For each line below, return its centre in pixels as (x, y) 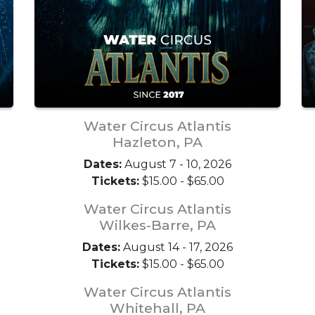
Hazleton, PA (157, 142)
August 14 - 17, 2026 (176, 247)
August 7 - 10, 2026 (176, 164)
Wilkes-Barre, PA (157, 225)
